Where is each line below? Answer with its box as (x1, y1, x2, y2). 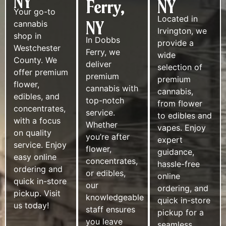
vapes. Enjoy (157, 122, 206, 133)
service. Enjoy (14, 139, 67, 150)
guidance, (157, 146, 195, 157)
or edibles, (85, 167, 126, 178)
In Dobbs (85, 34, 120, 45)
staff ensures (85, 204, 135, 214)
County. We (14, 54, 57, 65)
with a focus (14, 115, 61, 126)
